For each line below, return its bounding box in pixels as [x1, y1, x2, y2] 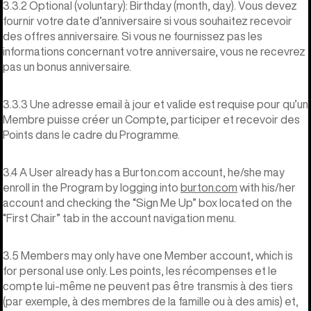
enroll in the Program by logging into [3, 181, 180, 193]
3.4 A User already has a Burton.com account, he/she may [3, 166, 285, 178]
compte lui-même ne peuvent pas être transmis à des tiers [3, 280, 293, 292]
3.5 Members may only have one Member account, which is [3, 249, 293, 261]
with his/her [237, 181, 296, 193]
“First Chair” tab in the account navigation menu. [3, 212, 236, 224]
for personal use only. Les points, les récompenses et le [3, 264, 277, 276]
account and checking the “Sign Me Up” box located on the [3, 196, 292, 208]
